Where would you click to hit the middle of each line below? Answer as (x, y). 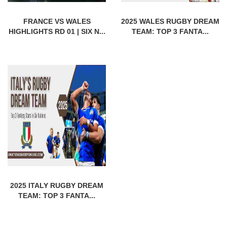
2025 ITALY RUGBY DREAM (57, 185)
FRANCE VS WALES (57, 21)
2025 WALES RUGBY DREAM (170, 21)
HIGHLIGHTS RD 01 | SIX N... (57, 31)
